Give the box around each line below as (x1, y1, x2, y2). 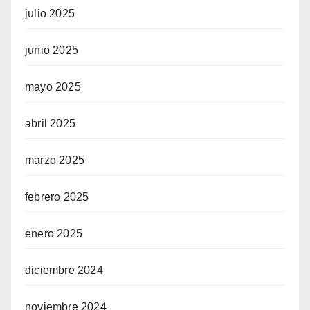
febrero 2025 (25, 191, 89, 203)
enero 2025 (25, 228, 82, 240)
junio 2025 (25, 44, 78, 57)
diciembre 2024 (25, 264, 103, 277)
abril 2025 (25, 118, 75, 130)
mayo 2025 (25, 81, 81, 93)
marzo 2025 (25, 154, 84, 167)
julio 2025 (25, 8, 75, 20)
